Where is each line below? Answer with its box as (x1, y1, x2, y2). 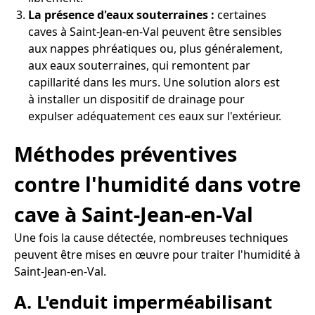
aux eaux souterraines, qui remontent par (28, 58, 250, 74)
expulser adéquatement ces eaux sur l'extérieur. (28, 108, 281, 124)
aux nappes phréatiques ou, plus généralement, (28, 41, 283, 57)
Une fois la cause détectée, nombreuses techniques (14, 229, 288, 245)
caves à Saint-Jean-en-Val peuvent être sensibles (28, 24, 282, 40)
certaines (214, 7, 266, 23)
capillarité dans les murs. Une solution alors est (28, 75, 280, 91)
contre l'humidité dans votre (14, 169, 301, 198)
